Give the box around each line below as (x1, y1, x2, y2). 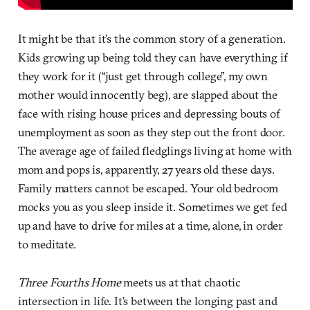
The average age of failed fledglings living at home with (17, 143, 293, 158)
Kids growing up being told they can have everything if (17, 50, 288, 65)
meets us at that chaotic (120, 275, 241, 290)
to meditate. (17, 237, 76, 252)
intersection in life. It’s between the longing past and (17, 293, 277, 309)
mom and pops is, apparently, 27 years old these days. (17, 162, 275, 177)
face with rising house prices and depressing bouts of (17, 106, 280, 121)
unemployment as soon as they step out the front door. (17, 125, 285, 140)
